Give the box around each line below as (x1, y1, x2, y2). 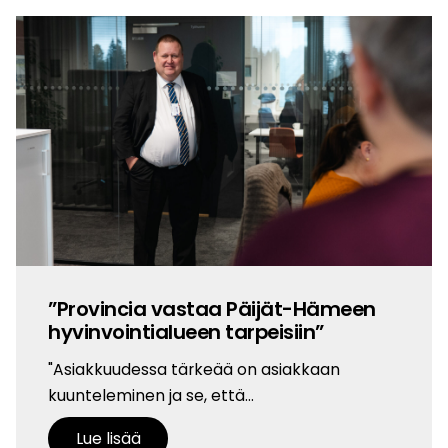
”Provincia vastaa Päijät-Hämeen (48, 295, 376, 324)
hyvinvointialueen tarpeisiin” (48, 318, 324, 347)
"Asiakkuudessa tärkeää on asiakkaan (48, 359, 340, 381)
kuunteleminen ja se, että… (48, 385, 254, 407)
